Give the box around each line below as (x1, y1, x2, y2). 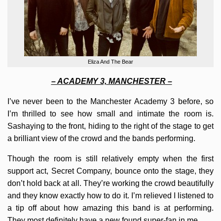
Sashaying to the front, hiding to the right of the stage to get (7, 122, 214, 130)
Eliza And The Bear (88, 59, 133, 65)
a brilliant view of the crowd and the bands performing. (7, 134, 195, 143)
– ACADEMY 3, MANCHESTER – (51, 77, 172, 85)
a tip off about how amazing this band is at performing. (7, 204, 214, 212)
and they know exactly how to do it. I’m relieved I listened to (7, 191, 214, 200)
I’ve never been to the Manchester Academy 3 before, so (7, 97, 214, 106)
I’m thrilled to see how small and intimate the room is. (7, 110, 214, 118)
